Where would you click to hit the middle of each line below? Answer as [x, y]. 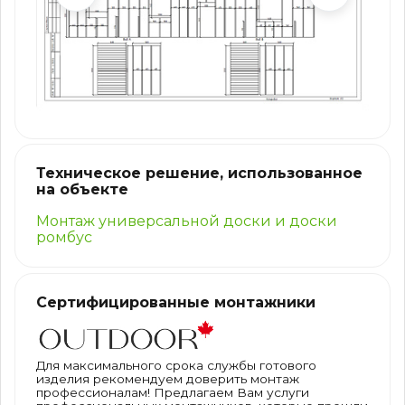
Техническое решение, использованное [199, 174]
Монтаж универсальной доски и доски [186, 221]
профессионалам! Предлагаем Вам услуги [172, 393]
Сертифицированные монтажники [175, 302]
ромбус [64, 238]
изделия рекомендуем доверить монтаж [167, 379]
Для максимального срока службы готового [176, 366]
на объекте [82, 190]
